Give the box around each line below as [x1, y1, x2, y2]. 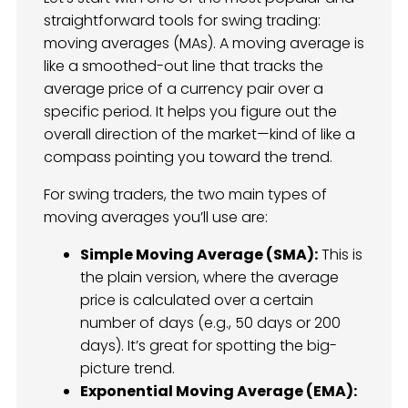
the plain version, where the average [80, 267, 339, 289]
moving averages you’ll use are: [44, 207, 268, 229]
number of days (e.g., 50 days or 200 [80, 312, 341, 334]
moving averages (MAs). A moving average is [44, 33, 364, 55]
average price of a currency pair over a [44, 78, 323, 100]
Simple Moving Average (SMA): [80, 244, 318, 266]
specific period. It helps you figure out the [44, 101, 337, 123]
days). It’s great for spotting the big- [80, 335, 337, 357]
